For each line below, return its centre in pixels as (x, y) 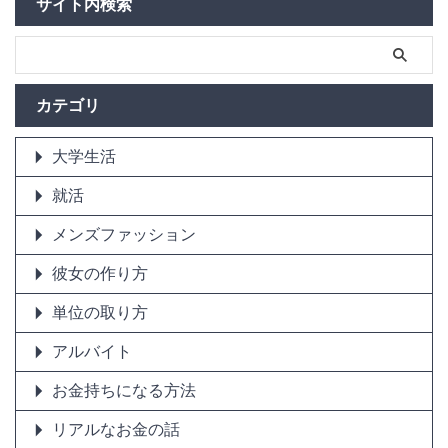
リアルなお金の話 (116, 429)
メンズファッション (124, 234)
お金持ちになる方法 (124, 390)
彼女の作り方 (100, 273)
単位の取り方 (100, 312)
